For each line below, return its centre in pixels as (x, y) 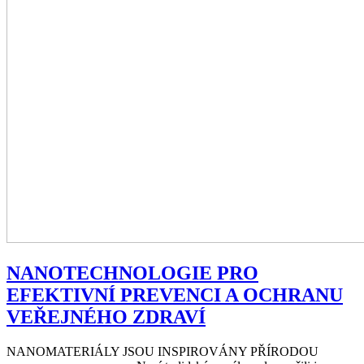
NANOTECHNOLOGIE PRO (132, 273)
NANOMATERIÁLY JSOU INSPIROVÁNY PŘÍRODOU (162, 351)
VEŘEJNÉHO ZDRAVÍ (106, 317)
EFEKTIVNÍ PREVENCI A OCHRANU (175, 295)
